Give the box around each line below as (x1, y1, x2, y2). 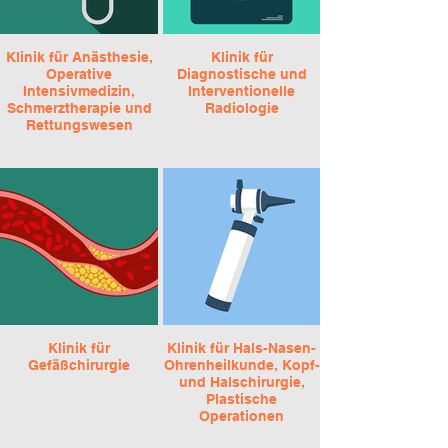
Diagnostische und (176, 66, 307, 82)
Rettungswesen (25, 117, 133, 133)
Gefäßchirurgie (28, 357, 130, 373)
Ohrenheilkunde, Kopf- (163, 357, 320, 373)
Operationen (199, 408, 284, 424)
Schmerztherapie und (6, 100, 152, 116)
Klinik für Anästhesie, (5, 49, 153, 65)
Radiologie (204, 100, 279, 116)
